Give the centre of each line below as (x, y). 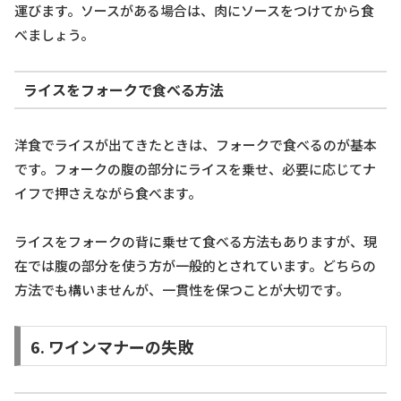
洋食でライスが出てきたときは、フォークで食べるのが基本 (196, 144)
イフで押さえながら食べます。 (108, 192)
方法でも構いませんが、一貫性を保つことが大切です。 (182, 289)
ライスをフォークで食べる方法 (123, 90)
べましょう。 (54, 34)
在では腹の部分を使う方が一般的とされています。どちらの (195, 265)
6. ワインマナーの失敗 (111, 346)
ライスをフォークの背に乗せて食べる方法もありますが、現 (196, 241)
